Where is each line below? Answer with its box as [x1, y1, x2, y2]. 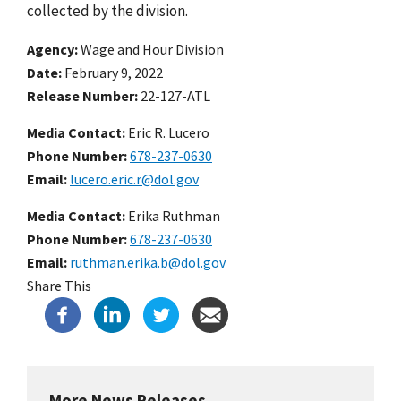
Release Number [27, 86, 134, 105]
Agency [27, 39, 74, 58]
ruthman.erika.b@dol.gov [70, 252, 226, 271]
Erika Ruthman [125, 206, 220, 225]
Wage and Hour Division [81, 39, 224, 58]
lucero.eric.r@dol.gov [70, 169, 199, 188]
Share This [27, 276, 91, 294]
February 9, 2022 [64, 63, 163, 81]
